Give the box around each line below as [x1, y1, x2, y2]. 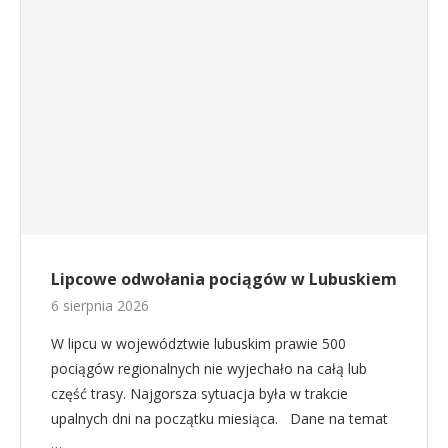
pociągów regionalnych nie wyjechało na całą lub [51, 358, 367, 378]
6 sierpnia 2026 [51, 295, 149, 315]
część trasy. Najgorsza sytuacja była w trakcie [51, 383, 348, 403]
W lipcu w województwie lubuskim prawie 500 [51, 333, 346, 353]
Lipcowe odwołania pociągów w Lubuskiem [51, 267, 397, 290]
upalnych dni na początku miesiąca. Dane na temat [51, 408, 388, 428]
